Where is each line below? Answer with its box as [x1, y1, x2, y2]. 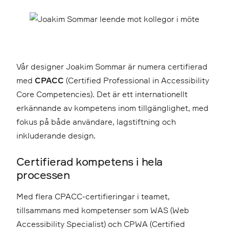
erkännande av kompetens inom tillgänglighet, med [16, 102, 209, 113]
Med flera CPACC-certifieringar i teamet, [16, 191, 170, 201]
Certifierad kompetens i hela [16, 154, 163, 168]
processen [16, 167, 70, 181]
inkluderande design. [16, 130, 96, 141]
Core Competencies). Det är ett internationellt [16, 88, 188, 99]
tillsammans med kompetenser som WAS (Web [16, 204, 189, 215]
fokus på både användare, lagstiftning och [16, 116, 176, 127]
